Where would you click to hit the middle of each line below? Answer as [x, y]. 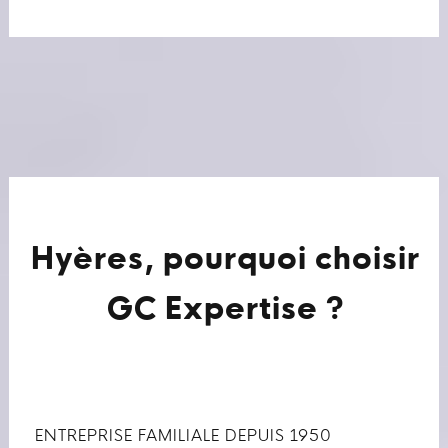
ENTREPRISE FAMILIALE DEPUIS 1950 [183, 437]
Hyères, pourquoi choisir [226, 262]
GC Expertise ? [225, 312]
